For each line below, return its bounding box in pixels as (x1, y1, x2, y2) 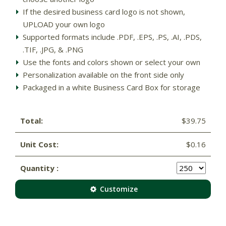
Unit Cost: (20, 139, 59, 149)
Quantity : (20, 162, 59, 173)
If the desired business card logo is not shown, (23, 6, 185, 17)
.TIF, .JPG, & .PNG (23, 44, 83, 54)
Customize (98, 184, 138, 194)
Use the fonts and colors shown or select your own (23, 56, 200, 67)
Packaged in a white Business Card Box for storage (23, 82, 200, 92)
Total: (20, 115, 43, 126)
